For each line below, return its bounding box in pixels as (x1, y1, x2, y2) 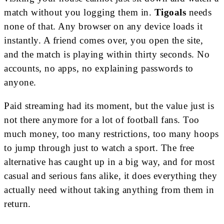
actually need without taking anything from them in (4, 184, 214, 195)
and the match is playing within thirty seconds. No (4, 49, 209, 60)
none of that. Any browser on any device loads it (4, 21, 202, 32)
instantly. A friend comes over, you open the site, (4, 35, 203, 46)
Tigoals (154, 7, 186, 18)
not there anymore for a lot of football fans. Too (4, 114, 199, 125)
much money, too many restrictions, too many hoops (4, 128, 219, 139)
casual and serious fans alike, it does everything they (4, 170, 217, 181)
